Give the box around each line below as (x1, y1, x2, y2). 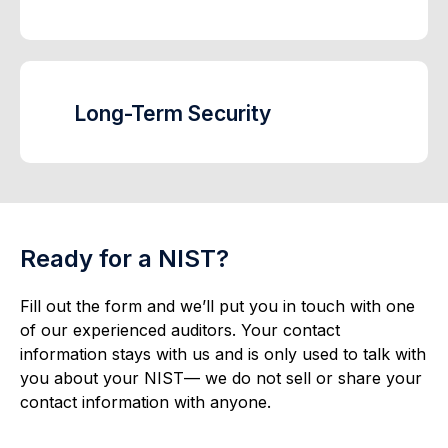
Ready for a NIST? (20, 244, 229, 274)
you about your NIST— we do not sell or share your (20, 368, 422, 389)
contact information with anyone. (20, 392, 276, 413)
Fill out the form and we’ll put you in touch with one (20, 296, 415, 317)
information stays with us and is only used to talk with (20, 344, 426, 365)
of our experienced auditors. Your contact (20, 320, 340, 341)
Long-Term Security (73, 101, 271, 127)
